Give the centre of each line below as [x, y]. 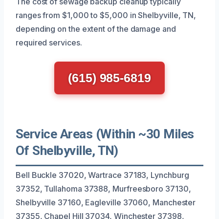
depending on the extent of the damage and [96, 29]
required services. [49, 42]
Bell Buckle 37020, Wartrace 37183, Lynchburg [102, 175]
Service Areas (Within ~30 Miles [105, 134]
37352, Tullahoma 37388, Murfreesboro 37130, [103, 188]
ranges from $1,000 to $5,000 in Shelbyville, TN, [106, 15]
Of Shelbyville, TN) [67, 150]
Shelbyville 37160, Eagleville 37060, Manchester [106, 202]
